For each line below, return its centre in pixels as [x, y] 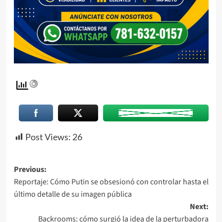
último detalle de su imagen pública [73, 194]
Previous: [30, 169]
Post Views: [48, 137]
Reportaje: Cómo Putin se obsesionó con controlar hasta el [111, 182]
